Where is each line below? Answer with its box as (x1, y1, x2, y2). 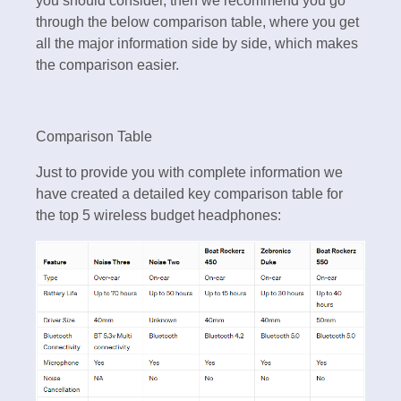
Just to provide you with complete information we (36, 164, 343, 180)
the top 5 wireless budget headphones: (36, 207, 281, 223)
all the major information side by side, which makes (36, 35, 358, 51)
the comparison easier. (36, 56, 179, 73)
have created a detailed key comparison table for (36, 185, 343, 201)
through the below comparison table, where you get (36, 13, 359, 30)
